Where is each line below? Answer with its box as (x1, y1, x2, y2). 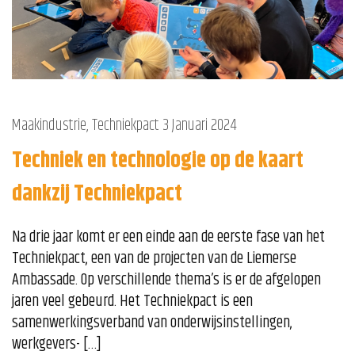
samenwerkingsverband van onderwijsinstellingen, (12, 311, 292, 336)
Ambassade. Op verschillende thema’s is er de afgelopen (12, 268, 321, 293)
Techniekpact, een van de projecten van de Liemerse (12, 246, 296, 272)
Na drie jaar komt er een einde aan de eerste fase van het (12, 225, 325, 250)
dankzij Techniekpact (12, 177, 182, 212)
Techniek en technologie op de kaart (12, 144, 303, 178)
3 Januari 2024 (162, 113, 236, 139)
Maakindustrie (12, 113, 86, 139)
